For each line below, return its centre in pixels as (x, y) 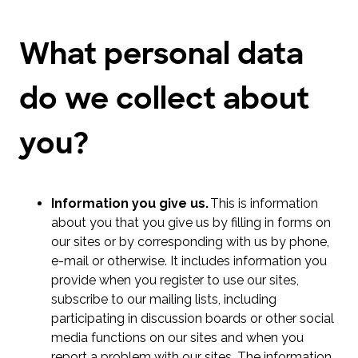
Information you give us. (130, 204)
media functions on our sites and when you (177, 338)
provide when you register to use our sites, (175, 280)
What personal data (161, 53)
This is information (263, 204)
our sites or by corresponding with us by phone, (190, 242)
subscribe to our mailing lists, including (164, 300)
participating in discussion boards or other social (193, 319)
